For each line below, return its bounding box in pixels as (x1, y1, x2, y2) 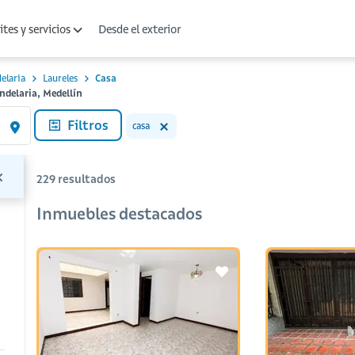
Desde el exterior (98, 21, 181, 36)
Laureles (43, 72, 78, 84)
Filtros (67, 117, 109, 134)
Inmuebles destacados (36, 204, 202, 223)
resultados (58, 171, 116, 186)
